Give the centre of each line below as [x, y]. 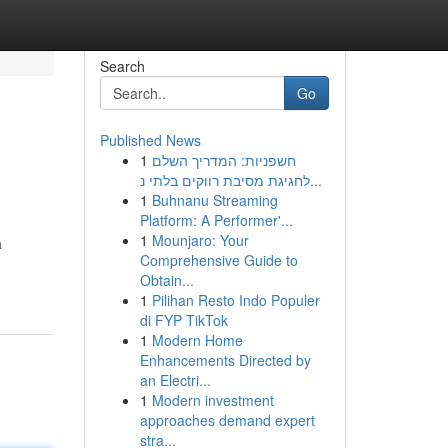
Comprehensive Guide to [218, 260]
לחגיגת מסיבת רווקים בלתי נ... [315, 180]
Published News [150, 140]
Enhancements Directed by [225, 360]
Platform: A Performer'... [216, 220]
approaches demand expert [227, 420]
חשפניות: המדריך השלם [223, 160]
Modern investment [212, 400]
